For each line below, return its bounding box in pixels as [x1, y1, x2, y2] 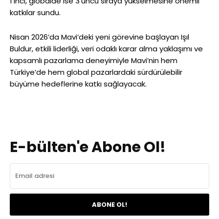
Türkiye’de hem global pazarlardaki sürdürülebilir [10, 67, 182, 78]
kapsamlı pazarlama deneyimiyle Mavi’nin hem [10, 55, 177, 66]
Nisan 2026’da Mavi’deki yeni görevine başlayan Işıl [10, 32, 189, 43]
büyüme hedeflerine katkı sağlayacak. [10, 79, 149, 89]
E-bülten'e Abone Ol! [10, 137, 166, 158]
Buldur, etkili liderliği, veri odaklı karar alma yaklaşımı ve [10, 44, 203, 54]
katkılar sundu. [10, 7, 63, 18]
